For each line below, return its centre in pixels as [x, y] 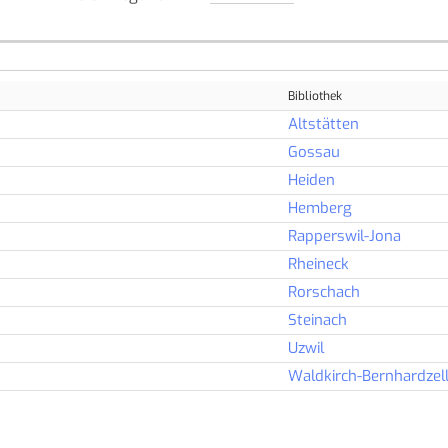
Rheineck [318, 264]
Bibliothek [314, 96]
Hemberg [319, 208]
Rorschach [323, 292]
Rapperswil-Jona [344, 236]
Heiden [311, 180]
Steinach [317, 320]
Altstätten [323, 124]
